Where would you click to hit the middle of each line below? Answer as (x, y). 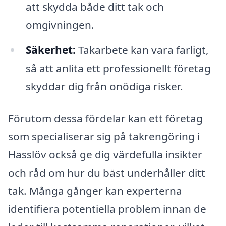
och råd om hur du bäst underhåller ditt (107, 173)
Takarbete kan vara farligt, (142, 50)
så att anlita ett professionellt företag (118, 68)
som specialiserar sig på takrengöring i (104, 136)
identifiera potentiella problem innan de (107, 209)
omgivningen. (60, 24)
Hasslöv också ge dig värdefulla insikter (105, 155)
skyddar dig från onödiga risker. (104, 86)
